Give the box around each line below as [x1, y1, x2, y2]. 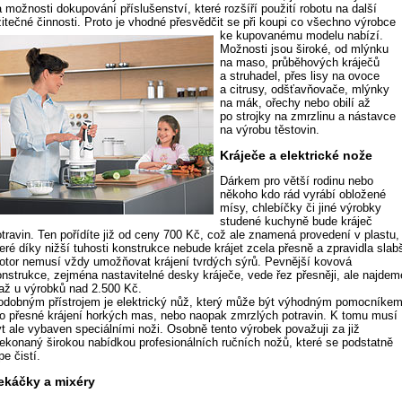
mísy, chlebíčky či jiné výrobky [220, 201, 382, 215]
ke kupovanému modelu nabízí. [220, 29, 384, 43]
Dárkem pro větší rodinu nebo [220, 174, 374, 188]
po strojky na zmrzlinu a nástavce [220, 109, 397, 124]
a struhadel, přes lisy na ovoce [220, 69, 380, 83]
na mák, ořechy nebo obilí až [220, 96, 371, 110]
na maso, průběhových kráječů [220, 56, 380, 70]
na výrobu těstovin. [220, 123, 320, 137]
